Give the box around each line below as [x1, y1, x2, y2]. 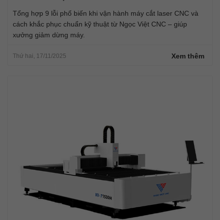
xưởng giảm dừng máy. [13, 30, 85, 39]
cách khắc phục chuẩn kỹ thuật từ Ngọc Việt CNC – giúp [13, 20, 187, 28]
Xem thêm [171, 52, 204, 60]
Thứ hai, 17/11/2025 [13, 52, 66, 59]
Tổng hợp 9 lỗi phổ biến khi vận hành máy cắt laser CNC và [13, 9, 198, 17]
